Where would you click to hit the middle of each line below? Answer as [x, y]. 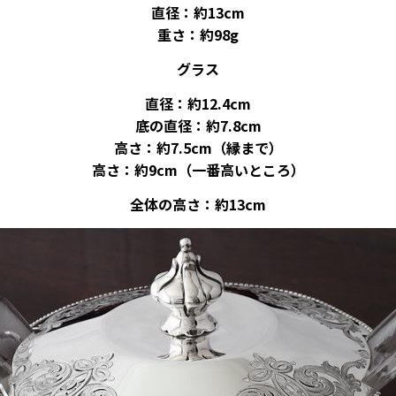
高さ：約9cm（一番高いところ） [198, 169]
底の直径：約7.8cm [198, 125]
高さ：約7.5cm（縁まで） [198, 147]
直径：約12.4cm [198, 103]
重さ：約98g [198, 34]
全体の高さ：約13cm [198, 204]
